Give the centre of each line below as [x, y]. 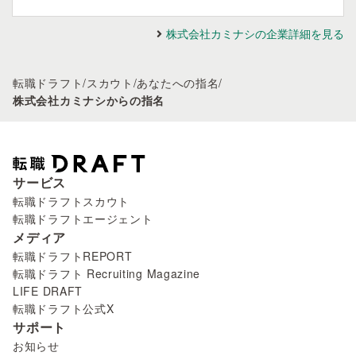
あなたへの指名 [178, 83]
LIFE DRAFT [48, 291]
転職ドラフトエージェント [83, 219]
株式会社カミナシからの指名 [89, 100]
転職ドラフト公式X [64, 309]
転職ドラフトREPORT [73, 256]
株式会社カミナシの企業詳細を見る [255, 33]
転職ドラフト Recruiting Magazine [107, 274]
